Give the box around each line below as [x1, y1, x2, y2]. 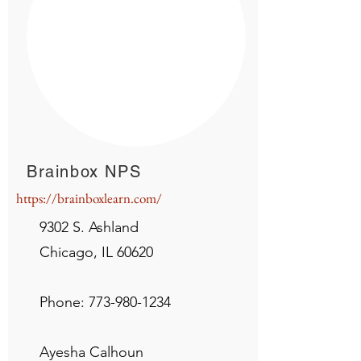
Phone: [39, 293, 89, 311]
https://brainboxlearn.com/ [16, 189, 162, 207]
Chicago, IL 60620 [39, 243, 153, 261]
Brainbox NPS [27, 162, 142, 181]
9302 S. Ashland [39, 218, 139, 236]
